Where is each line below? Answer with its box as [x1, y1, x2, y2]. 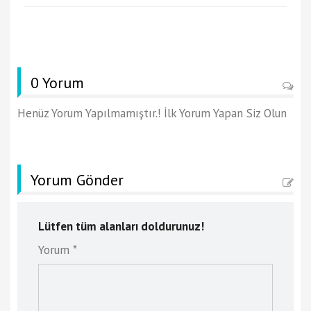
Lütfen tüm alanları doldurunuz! [38, 218, 204, 234]
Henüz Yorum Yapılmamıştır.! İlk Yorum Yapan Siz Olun [17, 105, 287, 121]
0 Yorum [31, 72, 84, 92]
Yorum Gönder [31, 169, 124, 190]
